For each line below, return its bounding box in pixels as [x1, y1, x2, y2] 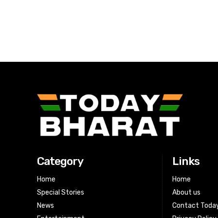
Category [37, 154, 83, 168]
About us [172, 188, 201, 197]
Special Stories [37, 188, 84, 197]
